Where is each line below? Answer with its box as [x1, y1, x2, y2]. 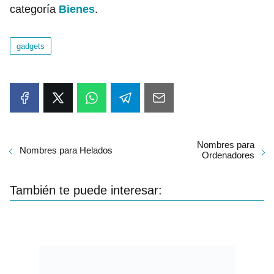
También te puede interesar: [10, 183, 162, 197]
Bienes [59, 3, 95, 15]
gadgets [17, 42, 45, 51]
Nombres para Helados [20, 144, 113, 155]
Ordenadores [202, 150, 254, 160]
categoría [10, 3, 59, 15]
